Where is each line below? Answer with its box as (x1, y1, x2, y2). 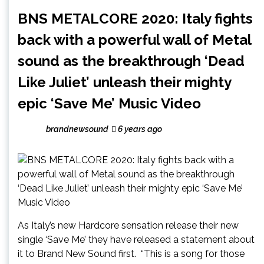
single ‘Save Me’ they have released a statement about (18, 233, 255, 245)
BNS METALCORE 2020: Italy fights (18, 9, 253, 27)
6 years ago (116, 124, 162, 134)
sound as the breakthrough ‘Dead (18, 52, 245, 70)
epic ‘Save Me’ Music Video (18, 94, 201, 112)
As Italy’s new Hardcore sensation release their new (18, 219, 239, 231)
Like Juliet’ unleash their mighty (18, 73, 231, 91)
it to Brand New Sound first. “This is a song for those (18, 247, 245, 259)
